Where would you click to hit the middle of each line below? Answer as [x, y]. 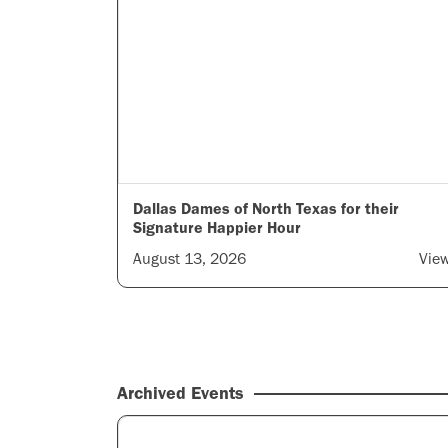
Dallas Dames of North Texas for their [266, 208]
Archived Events [180, 393]
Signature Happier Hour [217, 227]
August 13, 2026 [189, 258]
